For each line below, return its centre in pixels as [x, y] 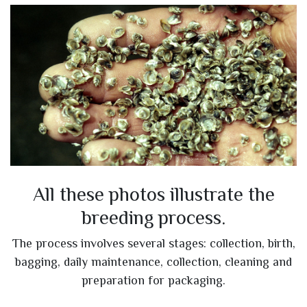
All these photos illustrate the [153, 194]
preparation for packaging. [153, 280]
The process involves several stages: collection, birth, [153, 243]
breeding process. [153, 217]
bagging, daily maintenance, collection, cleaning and [153, 261]
